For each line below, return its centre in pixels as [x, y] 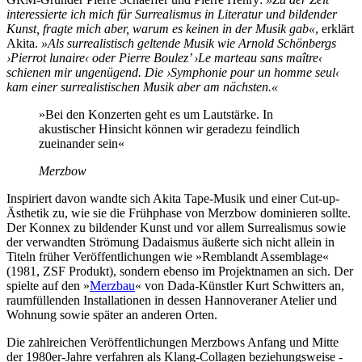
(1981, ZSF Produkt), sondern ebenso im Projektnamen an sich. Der [180, 271]
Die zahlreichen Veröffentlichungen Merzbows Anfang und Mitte [173, 343]
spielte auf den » [48, 286]
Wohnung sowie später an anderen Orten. [115, 315]
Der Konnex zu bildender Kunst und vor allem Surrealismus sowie [176, 228]
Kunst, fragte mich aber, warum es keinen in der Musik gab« [161, 29]
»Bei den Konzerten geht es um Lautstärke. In [156, 115]
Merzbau [112, 286]
